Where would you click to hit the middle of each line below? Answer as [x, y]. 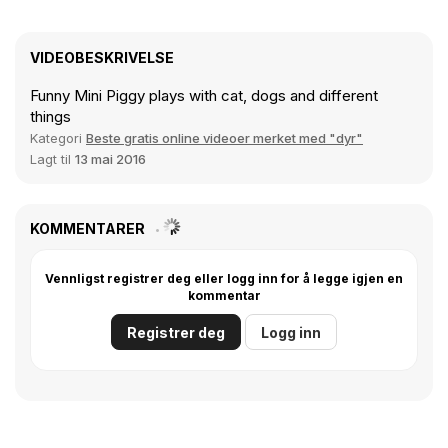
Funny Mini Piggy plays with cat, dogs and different [204, 96]
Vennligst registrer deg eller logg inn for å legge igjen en [224, 279]
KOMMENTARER [89, 229]
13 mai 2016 [110, 159]
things [50, 117]
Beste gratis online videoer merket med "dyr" [224, 138]
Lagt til [52, 159]
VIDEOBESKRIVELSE [102, 58]
